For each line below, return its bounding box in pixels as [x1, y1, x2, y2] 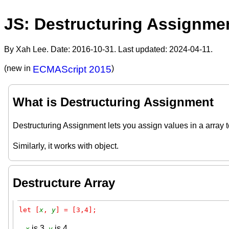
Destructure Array [13, 175, 115, 190]
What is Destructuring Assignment [13, 95, 214, 109]
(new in [4, 63, 33, 73]
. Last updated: [114, 44, 169, 54]
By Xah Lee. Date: [4, 44, 72, 54]
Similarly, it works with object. [13, 141, 119, 150]
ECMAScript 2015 [33, 63, 111, 75]
